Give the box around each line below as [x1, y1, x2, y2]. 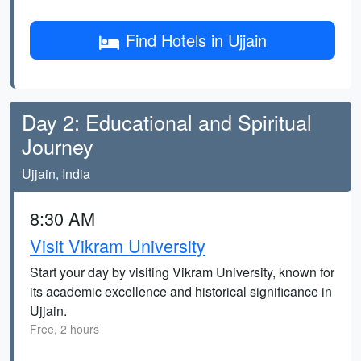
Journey [22, 131, 93, 160]
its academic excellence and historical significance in [30, 282, 332, 301]
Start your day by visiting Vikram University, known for [30, 263, 334, 281]
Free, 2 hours [30, 321, 99, 337]
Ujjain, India [22, 164, 90, 183]
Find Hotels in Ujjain [125, 28, 267, 52]
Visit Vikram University [30, 233, 205, 258]
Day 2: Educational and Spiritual [22, 107, 312, 136]
